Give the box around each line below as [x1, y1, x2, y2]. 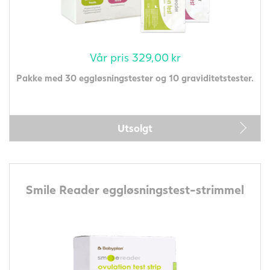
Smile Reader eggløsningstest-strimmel [26, 181, 244, 196]
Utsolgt [118, 121, 152, 134]
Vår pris [89, 50, 132, 64]
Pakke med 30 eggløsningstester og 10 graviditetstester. [16, 72, 254, 83]
